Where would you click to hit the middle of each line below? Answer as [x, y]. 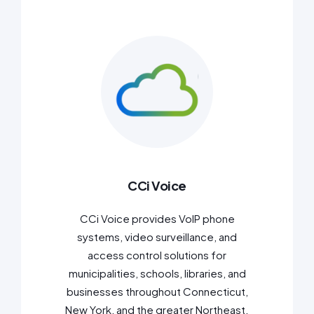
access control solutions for [157, 254]
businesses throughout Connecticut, [157, 291]
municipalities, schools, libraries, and [157, 273]
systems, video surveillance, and [157, 236]
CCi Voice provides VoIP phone [157, 218]
